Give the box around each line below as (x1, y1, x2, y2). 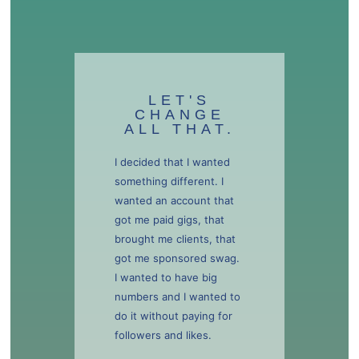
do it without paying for (115, 309, 232, 322)
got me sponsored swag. (115, 252, 240, 264)
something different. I (115, 175, 224, 188)
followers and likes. (115, 329, 215, 341)
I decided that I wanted (115, 155, 230, 168)
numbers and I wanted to (115, 290, 240, 303)
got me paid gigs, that (115, 213, 224, 226)
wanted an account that (115, 194, 234, 207)
